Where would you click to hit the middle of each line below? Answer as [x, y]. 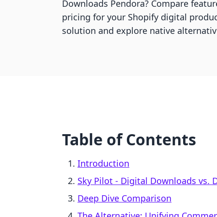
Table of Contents [129, 139]
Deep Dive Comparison [124, 198]
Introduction [103, 163]
